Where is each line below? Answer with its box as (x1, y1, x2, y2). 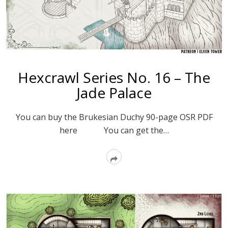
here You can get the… (59, 124, 169, 136)
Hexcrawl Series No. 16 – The (18, 67, 210, 87)
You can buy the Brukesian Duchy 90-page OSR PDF (15, 111, 213, 123)
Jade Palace (76, 82, 152, 102)
